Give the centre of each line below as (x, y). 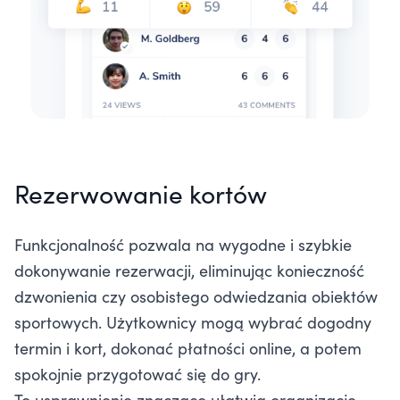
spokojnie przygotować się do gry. (137, 374)
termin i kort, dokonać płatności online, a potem (188, 348)
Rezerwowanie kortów (141, 193)
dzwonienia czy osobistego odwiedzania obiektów (196, 296)
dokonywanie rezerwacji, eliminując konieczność (189, 271)
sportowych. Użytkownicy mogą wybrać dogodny (193, 322)
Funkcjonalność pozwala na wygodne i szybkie (183, 245)
